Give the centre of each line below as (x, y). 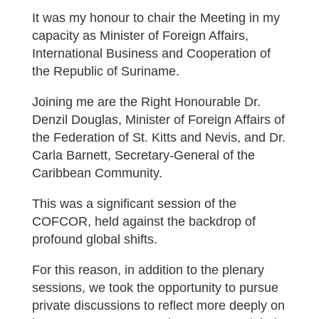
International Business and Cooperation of (151, 53)
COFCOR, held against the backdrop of (143, 221)
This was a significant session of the (134, 204)
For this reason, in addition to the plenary (148, 270)
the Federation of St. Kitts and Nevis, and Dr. (158, 137)
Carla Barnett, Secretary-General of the (143, 155)
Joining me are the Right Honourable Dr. (146, 102)
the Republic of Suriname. (105, 71)
